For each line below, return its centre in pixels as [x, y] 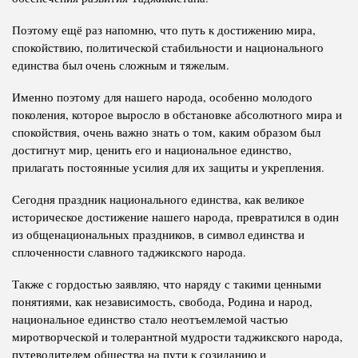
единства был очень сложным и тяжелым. [121, 64]
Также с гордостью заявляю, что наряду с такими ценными [167, 283]
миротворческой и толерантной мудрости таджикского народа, [177, 336]
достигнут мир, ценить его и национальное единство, [152, 149]
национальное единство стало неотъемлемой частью [150, 318]
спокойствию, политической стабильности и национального [168, 47]
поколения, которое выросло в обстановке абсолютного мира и [177, 114]
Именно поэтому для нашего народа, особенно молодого [162, 96]
